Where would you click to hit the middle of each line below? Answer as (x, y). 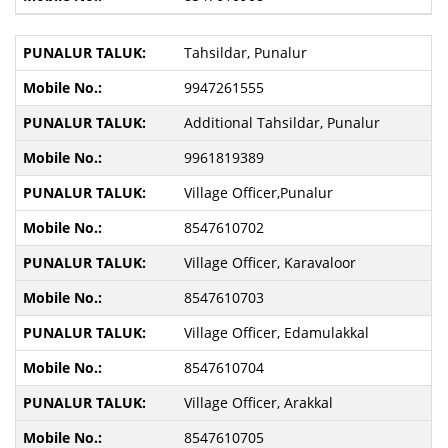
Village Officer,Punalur (258, 192)
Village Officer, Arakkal (258, 402)
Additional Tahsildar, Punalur (281, 122)
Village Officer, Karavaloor (269, 262)
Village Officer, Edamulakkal (276, 332)
